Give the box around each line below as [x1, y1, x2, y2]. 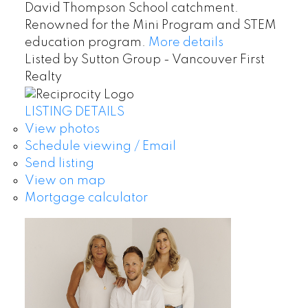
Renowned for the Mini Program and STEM [24, 19, 276, 32]
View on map [24, 174, 105, 187]
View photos [24, 122, 100, 135]
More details [148, 36, 223, 49]
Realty [24, 71, 62, 84]
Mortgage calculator [24, 191, 148, 204]
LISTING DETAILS [24, 105, 124, 118]
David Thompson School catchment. [24, 2, 239, 15]
